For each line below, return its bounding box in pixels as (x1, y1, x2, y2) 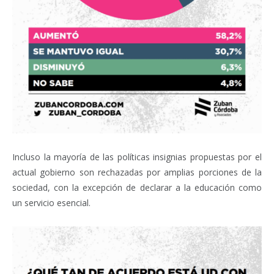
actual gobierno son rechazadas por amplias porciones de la (12, 166, 262, 178)
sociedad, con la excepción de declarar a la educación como (12, 181, 262, 193)
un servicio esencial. (12, 196, 91, 209)
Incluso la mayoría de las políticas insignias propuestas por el (12, 150, 262, 163)
